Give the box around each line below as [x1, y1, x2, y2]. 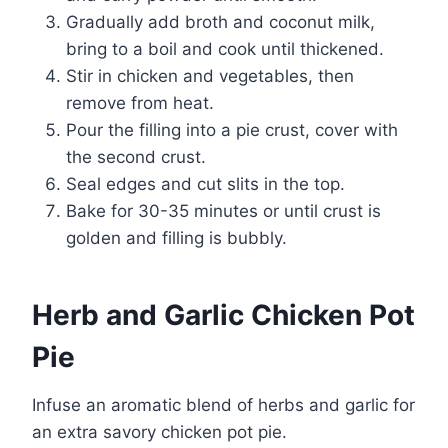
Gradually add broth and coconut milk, [66, 11, 375, 32]
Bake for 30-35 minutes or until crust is [66, 200, 381, 221]
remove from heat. [66, 92, 214, 113]
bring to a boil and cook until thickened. [66, 38, 384, 59]
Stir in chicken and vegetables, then [66, 65, 354, 86]
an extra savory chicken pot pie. [32, 421, 287, 442]
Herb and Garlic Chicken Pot [32, 297, 415, 332]
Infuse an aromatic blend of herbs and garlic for [32, 394, 415, 415]
